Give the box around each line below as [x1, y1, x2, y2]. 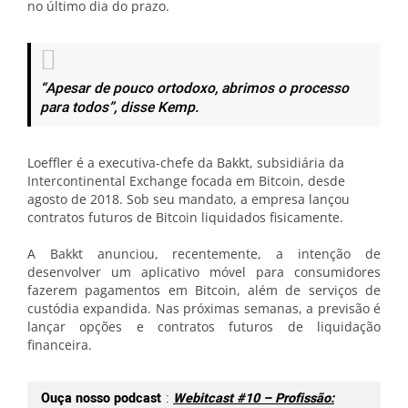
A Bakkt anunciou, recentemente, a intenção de [27, 245, 381, 262]
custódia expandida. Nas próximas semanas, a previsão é [27, 300, 381, 317]
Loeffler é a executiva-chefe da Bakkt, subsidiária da [27, 154, 344, 171]
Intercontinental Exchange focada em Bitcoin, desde [27, 172, 345, 189]
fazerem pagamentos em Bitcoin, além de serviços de [27, 281, 381, 299]
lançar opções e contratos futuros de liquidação [27, 318, 381, 335]
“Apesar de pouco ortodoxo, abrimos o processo [40, 78, 349, 99]
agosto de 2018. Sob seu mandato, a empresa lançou [27, 190, 350, 208]
